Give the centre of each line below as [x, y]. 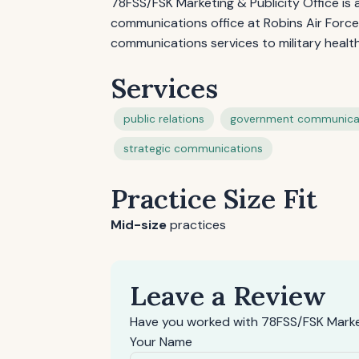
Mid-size [139, 225]
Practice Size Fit [214, 198]
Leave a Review [228, 295]
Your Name [161, 342]
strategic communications [193, 149]
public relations [164, 119]
